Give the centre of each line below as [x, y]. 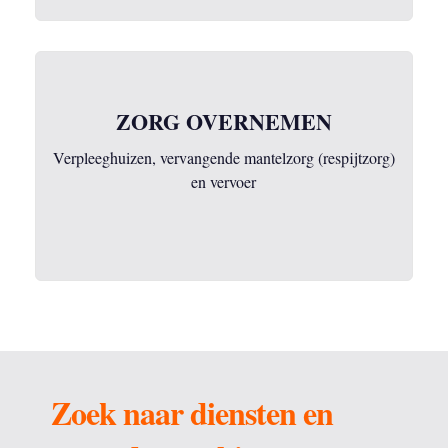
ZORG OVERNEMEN [223, 121]
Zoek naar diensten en [192, 412]
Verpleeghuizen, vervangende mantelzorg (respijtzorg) [223, 157]
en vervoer [224, 181]
